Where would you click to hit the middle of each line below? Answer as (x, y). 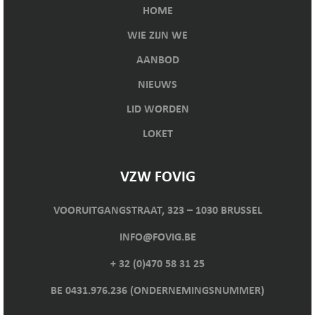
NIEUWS (157, 85)
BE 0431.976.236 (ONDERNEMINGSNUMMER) (157, 291)
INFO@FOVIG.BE (157, 237)
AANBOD (157, 60)
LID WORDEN (157, 109)
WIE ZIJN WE (157, 36)
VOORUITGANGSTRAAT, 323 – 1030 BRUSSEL (157, 211)
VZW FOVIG (157, 177)
